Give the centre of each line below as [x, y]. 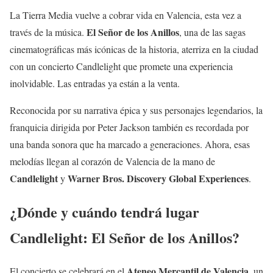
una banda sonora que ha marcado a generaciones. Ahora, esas [130, 144]
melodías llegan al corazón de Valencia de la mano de [112, 161]
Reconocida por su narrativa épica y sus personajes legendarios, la [136, 110]
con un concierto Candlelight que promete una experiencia [121, 66]
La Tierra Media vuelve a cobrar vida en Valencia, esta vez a [126, 15]
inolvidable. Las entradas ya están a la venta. [95, 83]
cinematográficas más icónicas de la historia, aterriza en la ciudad [134, 49]
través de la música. [48, 32]
